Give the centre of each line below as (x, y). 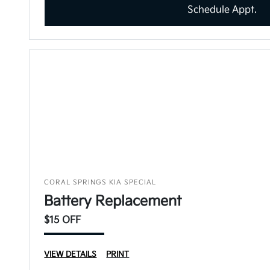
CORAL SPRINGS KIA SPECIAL (100, 182)
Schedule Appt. (222, 10)
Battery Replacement (113, 201)
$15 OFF (63, 220)
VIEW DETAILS (71, 254)
